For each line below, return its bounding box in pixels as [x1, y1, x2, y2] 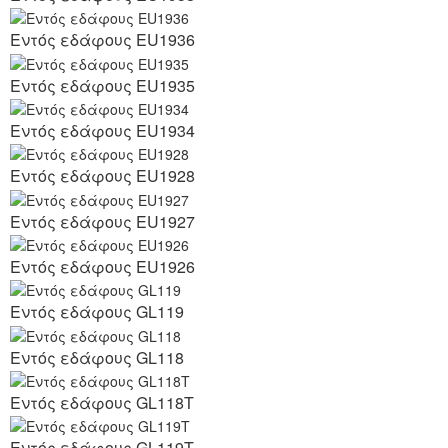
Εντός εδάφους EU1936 [10, 28, 195, 52]
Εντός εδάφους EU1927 [10, 209, 195, 233]
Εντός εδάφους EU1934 [10, 118, 195, 142]
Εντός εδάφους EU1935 [10, 73, 195, 97]
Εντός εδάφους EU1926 [10, 254, 195, 278]
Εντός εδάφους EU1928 [10, 164, 195, 188]
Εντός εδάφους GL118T [10, 390, 194, 414]
